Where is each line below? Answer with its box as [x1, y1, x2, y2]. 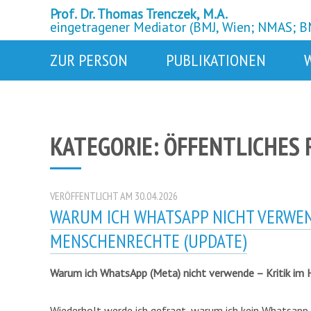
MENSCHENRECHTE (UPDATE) [50, 228, 247, 253]
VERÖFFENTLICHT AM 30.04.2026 [50, 188, 178, 203]
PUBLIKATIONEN [166, 49, 266, 71]
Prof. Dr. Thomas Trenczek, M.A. [50, 5, 228, 22]
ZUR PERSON [50, 49, 128, 71]
